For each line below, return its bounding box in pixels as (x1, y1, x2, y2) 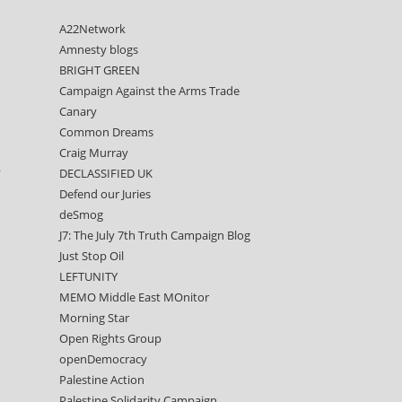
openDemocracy (58, 351, 147, 367)
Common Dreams (58, 124, 153, 140)
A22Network (58, 21, 126, 37)
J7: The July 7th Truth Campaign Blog (58, 227, 250, 243)
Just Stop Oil (58, 248, 124, 264)
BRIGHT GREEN (58, 62, 140, 78)
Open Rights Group (58, 330, 162, 346)
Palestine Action (58, 371, 144, 388)
